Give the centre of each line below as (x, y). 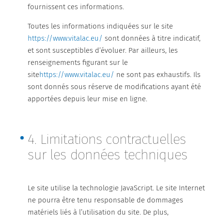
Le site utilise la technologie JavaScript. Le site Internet (116, 188)
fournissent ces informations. (76, 7)
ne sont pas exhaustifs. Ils (158, 75)
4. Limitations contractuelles (107, 139)
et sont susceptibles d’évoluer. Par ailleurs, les (103, 50)
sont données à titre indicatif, (152, 38)
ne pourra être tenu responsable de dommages (106, 200)
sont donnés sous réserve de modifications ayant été (115, 87)
